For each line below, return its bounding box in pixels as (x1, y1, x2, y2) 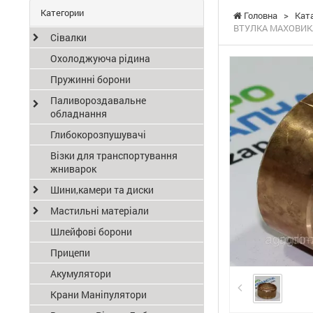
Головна (242, 9, 277, 22)
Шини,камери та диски (50, 183, 154, 196)
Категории (41, 6, 84, 19)
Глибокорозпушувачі (50, 128, 146, 141)
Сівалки (50, 31, 87, 44)
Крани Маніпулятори (50, 288, 147, 301)
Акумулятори (50, 267, 111, 280)
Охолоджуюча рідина (50, 52, 150, 65)
